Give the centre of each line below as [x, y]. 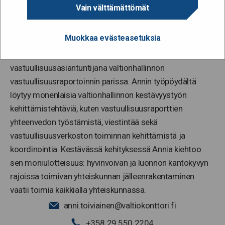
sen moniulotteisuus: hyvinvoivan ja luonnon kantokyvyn [109, 162]
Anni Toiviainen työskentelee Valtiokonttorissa [92, 54]
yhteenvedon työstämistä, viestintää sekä [84, 122]
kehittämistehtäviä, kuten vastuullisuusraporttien [96, 108]
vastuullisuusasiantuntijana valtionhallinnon [87, 68]
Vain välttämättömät [113, 8]
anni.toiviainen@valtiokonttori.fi [120, 205]
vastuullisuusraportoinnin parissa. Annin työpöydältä [103, 81]
